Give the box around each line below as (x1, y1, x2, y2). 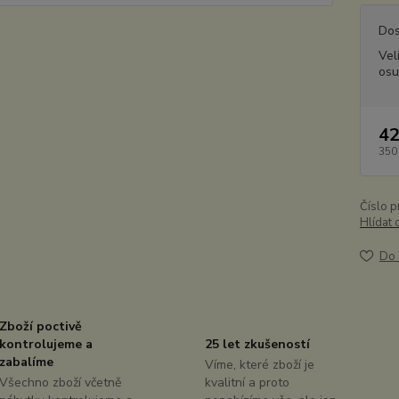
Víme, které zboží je (204, 356, 314, 373)
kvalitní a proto (204, 374, 289, 391)
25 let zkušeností (204, 336, 310, 353)
